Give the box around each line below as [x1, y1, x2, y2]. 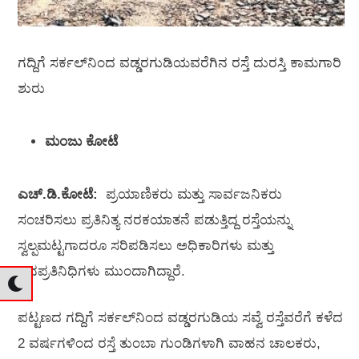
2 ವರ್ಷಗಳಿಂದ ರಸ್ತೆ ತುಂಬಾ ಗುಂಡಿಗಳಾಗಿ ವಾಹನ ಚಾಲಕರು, [18, 335, 321, 351]
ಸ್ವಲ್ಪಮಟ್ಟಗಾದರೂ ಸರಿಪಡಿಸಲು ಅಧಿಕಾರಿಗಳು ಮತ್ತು [18, 238, 274, 254]
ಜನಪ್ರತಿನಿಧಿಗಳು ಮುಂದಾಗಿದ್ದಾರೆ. [18, 264, 185, 280]
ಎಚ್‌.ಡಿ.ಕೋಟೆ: [18, 187, 98, 203]
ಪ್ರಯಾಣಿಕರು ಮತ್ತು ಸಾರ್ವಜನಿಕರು [98, 187, 282, 203]
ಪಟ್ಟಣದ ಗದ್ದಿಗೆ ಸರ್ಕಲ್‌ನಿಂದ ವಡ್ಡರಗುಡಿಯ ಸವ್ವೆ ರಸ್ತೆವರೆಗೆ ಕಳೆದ [18, 309, 343, 325]
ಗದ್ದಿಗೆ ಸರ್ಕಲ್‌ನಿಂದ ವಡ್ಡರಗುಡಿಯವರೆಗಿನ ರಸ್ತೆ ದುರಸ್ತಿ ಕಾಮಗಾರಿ [18, 55, 341, 71]
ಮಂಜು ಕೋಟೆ [45, 134, 118, 150]
